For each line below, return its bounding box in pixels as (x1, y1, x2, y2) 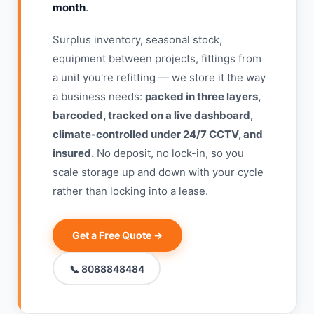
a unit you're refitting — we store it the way (53, 71, 266, 84)
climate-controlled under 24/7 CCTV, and (53, 128, 263, 141)
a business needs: (53, 90, 145, 103)
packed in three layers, (145, 90, 261, 103)
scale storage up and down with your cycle (53, 165, 264, 179)
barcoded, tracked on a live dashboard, (53, 109, 253, 122)
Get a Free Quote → (72, 229, 163, 241)
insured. (53, 146, 94, 160)
